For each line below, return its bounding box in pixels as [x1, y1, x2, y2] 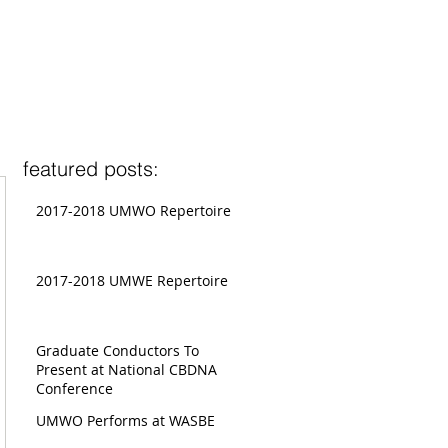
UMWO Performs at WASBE [36, 411, 215, 430]
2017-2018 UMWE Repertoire [36, 271, 228, 290]
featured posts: [23, 156, 159, 181]
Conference [36, 379, 113, 398]
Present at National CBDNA [36, 360, 217, 379]
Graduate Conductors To [36, 341, 199, 360]
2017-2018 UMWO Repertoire [36, 201, 231, 220]
